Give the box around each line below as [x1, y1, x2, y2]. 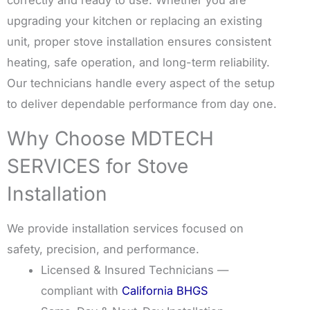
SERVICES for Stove [7, 154, 188, 178]
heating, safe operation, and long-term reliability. [7, 55, 270, 69]
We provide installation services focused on [7, 221, 244, 235]
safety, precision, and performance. [7, 241, 199, 256]
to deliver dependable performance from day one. [7, 96, 277, 111]
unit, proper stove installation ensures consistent [7, 34, 271, 48]
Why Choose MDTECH [7, 126, 214, 150]
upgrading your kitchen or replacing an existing [7, 13, 262, 28]
